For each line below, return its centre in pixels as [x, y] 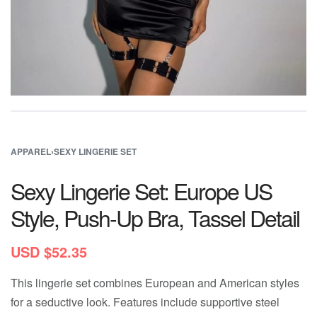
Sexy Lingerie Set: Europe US [141, 190]
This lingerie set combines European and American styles [155, 283]
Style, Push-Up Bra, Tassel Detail [155, 217]
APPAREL [31, 151]
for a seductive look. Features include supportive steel [145, 302]
